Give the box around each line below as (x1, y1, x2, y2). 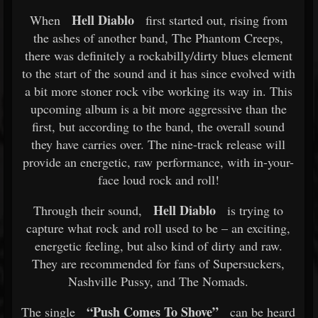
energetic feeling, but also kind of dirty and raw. (34, 237, 283, 254)
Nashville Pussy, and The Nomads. (68, 273, 248, 290)
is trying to (224, 202, 283, 219)
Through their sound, (33, 202, 142, 219)
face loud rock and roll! (97, 171, 219, 188)
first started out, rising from (145, 11, 287, 28)
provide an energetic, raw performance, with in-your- (23, 153, 294, 170)
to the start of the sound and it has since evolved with (21, 65, 295, 82)
